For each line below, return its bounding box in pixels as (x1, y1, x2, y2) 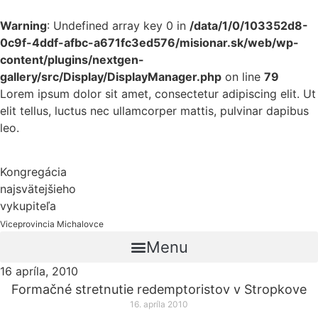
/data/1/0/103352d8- (190, 18, 308, 33)
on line (221, 70, 264, 84)
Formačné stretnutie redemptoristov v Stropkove (11, 282, 307, 297)
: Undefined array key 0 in (47, 18, 190, 33)
